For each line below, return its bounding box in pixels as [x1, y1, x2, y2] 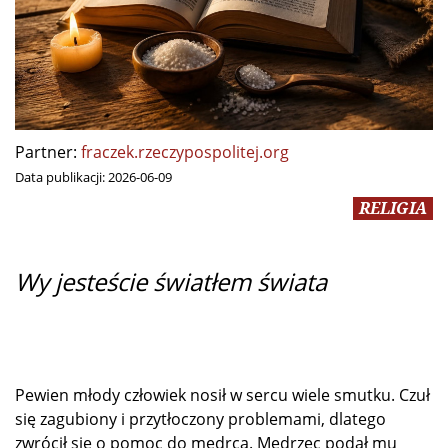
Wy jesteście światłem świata [15, 264, 327, 298]
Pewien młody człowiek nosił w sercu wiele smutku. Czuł [15, 383, 430, 406]
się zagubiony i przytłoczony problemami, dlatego [15, 407, 386, 430]
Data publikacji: [15, 167, 108, 186]
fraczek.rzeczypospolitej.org [81, 140, 289, 163]
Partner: [15, 140, 77, 163]
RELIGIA [359, 196, 427, 219]
